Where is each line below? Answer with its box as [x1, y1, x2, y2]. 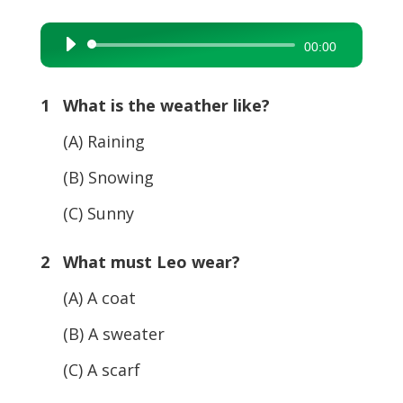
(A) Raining [40, 130, 145, 152]
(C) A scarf [40, 358, 140, 381]
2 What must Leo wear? [40, 250, 240, 273]
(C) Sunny [40, 201, 134, 224]
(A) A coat [40, 286, 136, 309]
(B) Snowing [40, 166, 154, 188]
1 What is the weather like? [40, 94, 270, 116]
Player [54, 59, 91, 77]
